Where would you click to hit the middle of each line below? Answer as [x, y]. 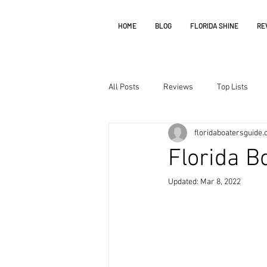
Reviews [178, 87]
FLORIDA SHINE [214, 26]
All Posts [124, 87]
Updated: [184, 182]
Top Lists [232, 87]
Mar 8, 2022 [221, 182]
